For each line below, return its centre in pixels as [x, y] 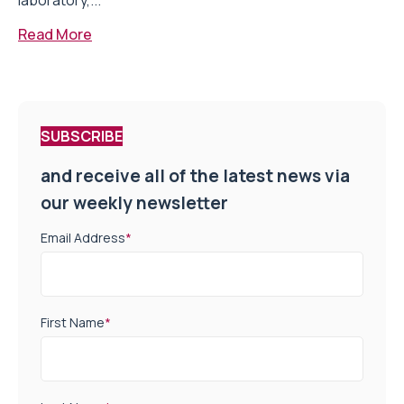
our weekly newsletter [134, 203]
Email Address [83, 237]
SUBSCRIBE [82, 137]
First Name [73, 322]
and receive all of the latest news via [195, 176]
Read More [55, 35]
